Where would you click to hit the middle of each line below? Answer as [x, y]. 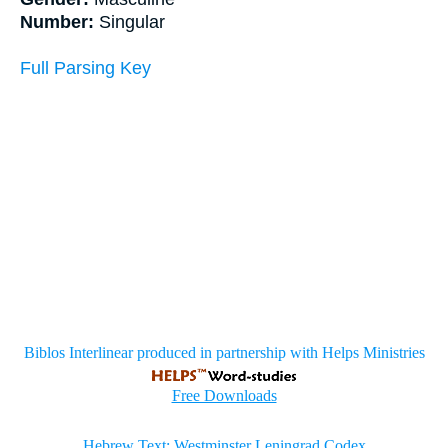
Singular [132, 22]
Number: [59, 22]
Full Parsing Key [85, 68]
